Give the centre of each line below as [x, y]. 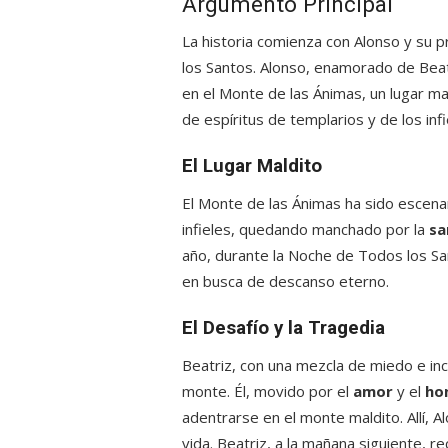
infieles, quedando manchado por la [305, 229]
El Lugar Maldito [252, 166]
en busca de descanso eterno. [285, 281]
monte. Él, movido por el [267, 391]
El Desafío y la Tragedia [283, 328]
